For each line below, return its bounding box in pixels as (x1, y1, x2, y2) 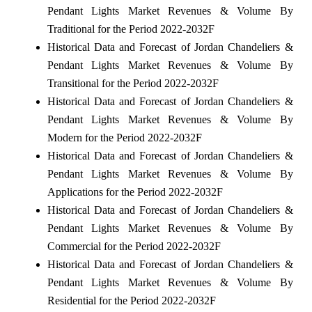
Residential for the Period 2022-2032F (47, 295, 216, 307)
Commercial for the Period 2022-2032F (47, 240, 221, 253)
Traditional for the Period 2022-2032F (47, 23, 214, 36)
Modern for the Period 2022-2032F (47, 132, 202, 144)
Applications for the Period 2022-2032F (47, 186, 223, 198)
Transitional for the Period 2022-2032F (47, 77, 219, 90)
